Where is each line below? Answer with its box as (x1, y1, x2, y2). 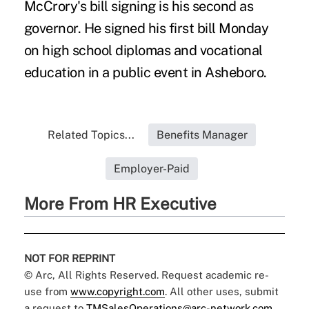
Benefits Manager (156, 128, 248, 141)
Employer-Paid (113, 161, 190, 175)
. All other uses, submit (164, 285, 279, 297)
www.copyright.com (70, 285, 165, 297)
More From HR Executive (23, 193, 217, 213)
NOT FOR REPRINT (23, 252, 115, 264)
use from (23, 285, 70, 297)
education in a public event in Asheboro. (23, 63, 267, 81)
